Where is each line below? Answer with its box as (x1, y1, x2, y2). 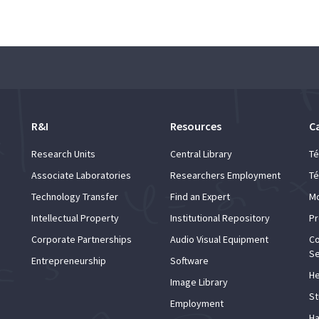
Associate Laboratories (31, 168, 131, 182)
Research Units (31, 147, 95, 160)
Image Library (170, 275, 228, 288)
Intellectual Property (31, 211, 119, 224)
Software (170, 253, 209, 267)
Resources (170, 118, 221, 133)
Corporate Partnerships (31, 232, 132, 246)
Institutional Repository (170, 211, 270, 224)
